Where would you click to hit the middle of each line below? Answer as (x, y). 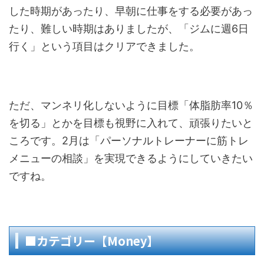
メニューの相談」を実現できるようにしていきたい (131, 158)
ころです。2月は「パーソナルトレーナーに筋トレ (129, 141)
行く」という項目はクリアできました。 (104, 46)
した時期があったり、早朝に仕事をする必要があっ (131, 11)
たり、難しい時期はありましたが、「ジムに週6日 (129, 29)
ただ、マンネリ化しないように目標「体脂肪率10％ (131, 105)
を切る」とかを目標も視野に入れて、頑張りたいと (131, 123)
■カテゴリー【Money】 (92, 241)
